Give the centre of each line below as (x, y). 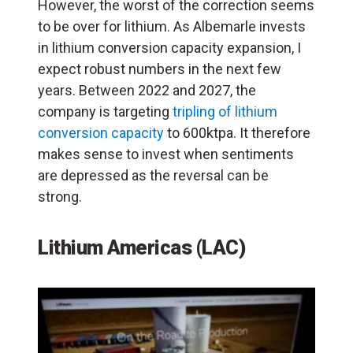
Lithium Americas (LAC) (141, 248)
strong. (60, 197)
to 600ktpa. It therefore (237, 133)
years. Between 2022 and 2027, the (147, 91)
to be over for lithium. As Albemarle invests (172, 27)
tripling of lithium (225, 112)
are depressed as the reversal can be (153, 176)
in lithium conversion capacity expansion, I (169, 48)
